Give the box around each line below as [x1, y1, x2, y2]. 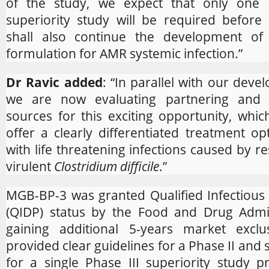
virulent [6, 157, 54, 175]
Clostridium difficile [54, 157, 159, 175]
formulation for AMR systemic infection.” [6, 44, 243, 62]
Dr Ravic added [6, 73, 103, 91]
